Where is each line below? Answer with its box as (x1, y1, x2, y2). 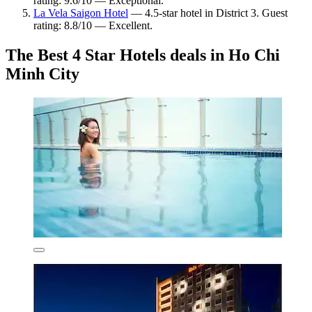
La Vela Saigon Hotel (33, 6, 128, 19)
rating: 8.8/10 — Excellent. (33, 19, 153, 31)
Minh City (6, 64, 79, 83)
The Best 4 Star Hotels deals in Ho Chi (6, 45, 280, 64)
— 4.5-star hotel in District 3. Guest (128, 6, 288, 19)
